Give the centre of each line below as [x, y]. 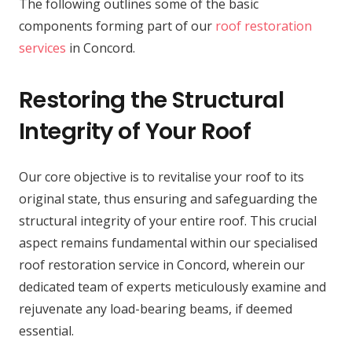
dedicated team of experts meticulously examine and [172, 286]
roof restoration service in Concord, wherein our [162, 264]
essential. [46, 330]
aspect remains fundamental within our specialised [168, 242]
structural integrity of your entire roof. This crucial [168, 220]
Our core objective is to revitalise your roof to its [161, 176]
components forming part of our [117, 26]
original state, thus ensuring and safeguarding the [168, 198]
